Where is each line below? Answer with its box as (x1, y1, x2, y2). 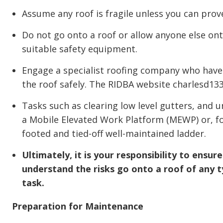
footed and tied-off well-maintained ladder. (22, 127, 206, 139)
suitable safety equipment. (22, 43, 137, 55)
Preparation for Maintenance (12, 200, 143, 212)
